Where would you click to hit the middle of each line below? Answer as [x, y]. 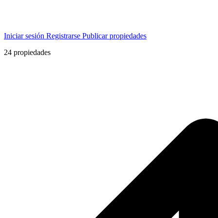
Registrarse [64, 36]
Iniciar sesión [25, 36]
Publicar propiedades [114, 36]
